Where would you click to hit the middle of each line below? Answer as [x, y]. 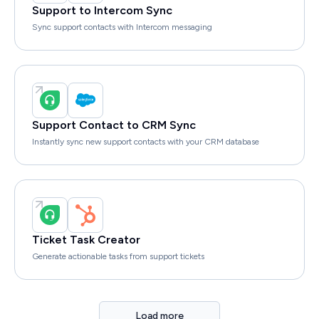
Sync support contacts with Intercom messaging [122, 27]
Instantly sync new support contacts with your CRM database [146, 142]
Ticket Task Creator [86, 240]
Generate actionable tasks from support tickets [118, 257]
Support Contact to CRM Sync [114, 125]
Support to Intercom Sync [102, 11]
